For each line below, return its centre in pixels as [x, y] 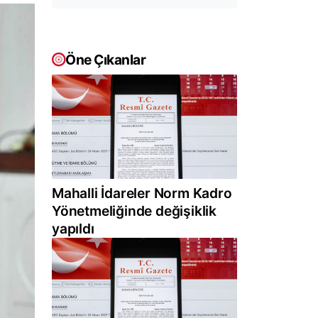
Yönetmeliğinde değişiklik [135, 211]
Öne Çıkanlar [105, 60]
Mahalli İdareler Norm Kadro [142, 193]
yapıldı [73, 229]
